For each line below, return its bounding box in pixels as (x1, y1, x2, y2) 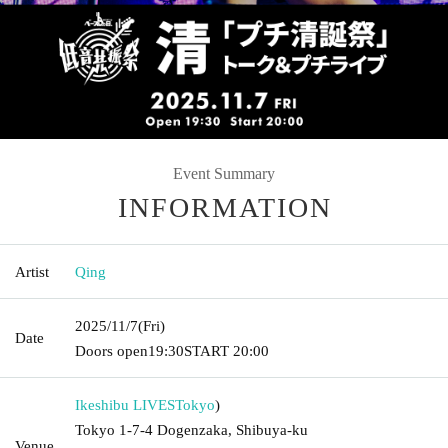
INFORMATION (118, 191, 332, 223)
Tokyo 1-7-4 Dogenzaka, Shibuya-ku (75, 421, 308, 438)
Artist (15, 263, 49, 280)
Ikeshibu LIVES (75, 396, 175, 413)
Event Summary (173, 164, 275, 182)
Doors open (75, 342, 148, 359)
